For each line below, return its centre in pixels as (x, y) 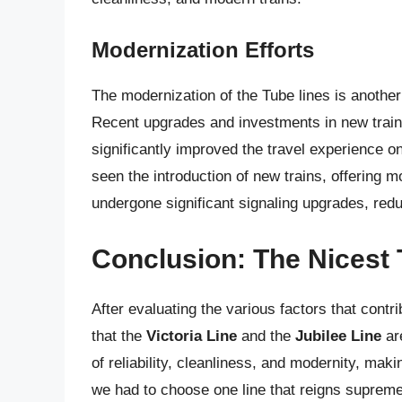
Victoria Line (192, 336)
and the (266, 336)
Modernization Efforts (203, 50)
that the (119, 336)
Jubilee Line (338, 336)
